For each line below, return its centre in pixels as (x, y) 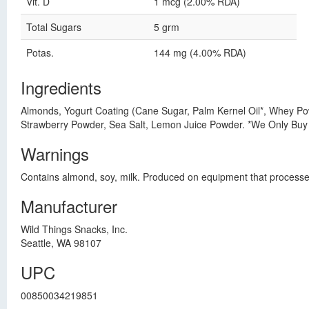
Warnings (55, 153)
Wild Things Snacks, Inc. (74, 229)
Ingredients (61, 87)
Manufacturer (69, 206)
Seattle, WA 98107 (61, 243)
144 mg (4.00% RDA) (200, 52)
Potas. (40, 52)
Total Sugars (54, 27)
